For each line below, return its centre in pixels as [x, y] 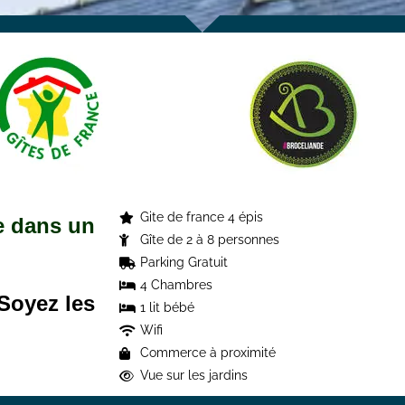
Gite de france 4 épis [201, 217]
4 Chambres [176, 285]
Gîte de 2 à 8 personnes [209, 240]
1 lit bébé [167, 307]
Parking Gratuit [184, 262]
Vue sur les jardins [193, 375]
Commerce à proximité [207, 353]
